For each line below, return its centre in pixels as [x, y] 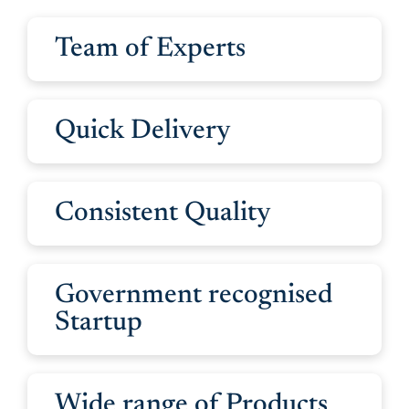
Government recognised [194, 295]
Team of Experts [150, 49]
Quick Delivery [143, 131]
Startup [99, 323]
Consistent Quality [163, 213]
